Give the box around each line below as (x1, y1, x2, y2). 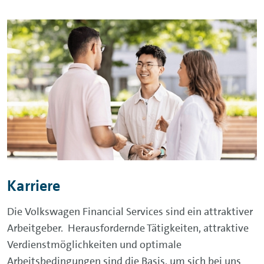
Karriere (7, 176, 60, 196)
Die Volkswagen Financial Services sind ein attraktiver (7, 204, 253, 219)
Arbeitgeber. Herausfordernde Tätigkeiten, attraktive (7, 220, 249, 235)
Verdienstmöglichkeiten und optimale (7, 237, 181, 252)
